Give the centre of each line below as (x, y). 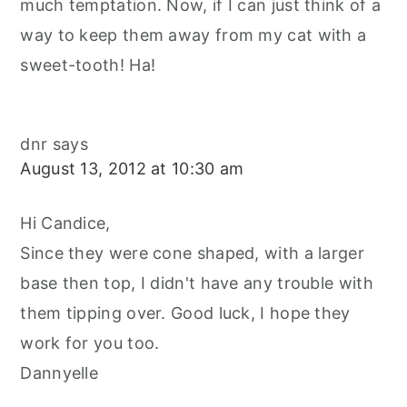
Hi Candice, (65, 223)
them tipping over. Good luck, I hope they (185, 313)
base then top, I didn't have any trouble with (197, 283)
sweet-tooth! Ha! (88, 65)
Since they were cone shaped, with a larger (192, 253)
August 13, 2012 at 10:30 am (132, 169)
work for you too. (90, 343)
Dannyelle (60, 373)
